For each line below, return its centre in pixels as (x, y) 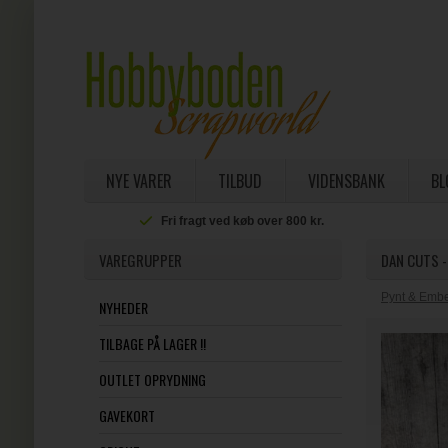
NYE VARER (138, 181)
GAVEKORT (126, 415)
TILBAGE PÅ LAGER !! (152, 343)
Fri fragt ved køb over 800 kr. (243, 221)
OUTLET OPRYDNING (152, 379)
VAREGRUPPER (140, 260)
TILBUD (239, 181)
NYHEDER (123, 307)
